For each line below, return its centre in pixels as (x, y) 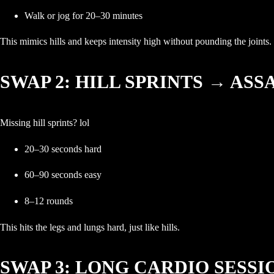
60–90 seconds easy (63, 175)
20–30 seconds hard (63, 149)
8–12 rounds (49, 201)
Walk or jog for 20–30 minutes (83, 15)
